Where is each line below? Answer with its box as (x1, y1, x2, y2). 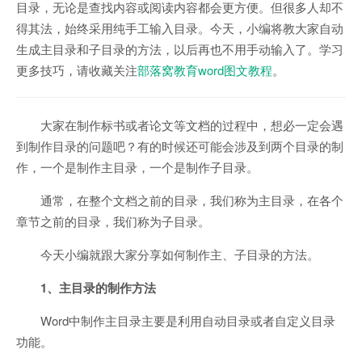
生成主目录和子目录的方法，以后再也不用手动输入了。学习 (16, 40, 343, 57)
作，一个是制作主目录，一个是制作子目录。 (16, 158, 259, 175)
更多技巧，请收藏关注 (16, 61, 137, 78)
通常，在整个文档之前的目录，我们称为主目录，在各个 (40, 192, 343, 208)
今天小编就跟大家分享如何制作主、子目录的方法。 (40, 246, 319, 263)
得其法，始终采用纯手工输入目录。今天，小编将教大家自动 (16, 19, 343, 36)
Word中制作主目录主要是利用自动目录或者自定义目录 (40, 312, 335, 329)
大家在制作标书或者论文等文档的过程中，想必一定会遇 (40, 116, 343, 133)
